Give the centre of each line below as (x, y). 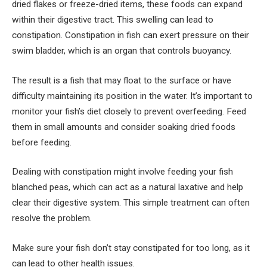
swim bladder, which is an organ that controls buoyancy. (122, 50)
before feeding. (42, 142)
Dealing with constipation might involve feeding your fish (122, 172)
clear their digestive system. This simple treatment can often (131, 203)
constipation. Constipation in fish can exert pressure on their (131, 35)
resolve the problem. (52, 218)
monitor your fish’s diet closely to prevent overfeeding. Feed (129, 111)
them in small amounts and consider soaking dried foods (124, 127)
